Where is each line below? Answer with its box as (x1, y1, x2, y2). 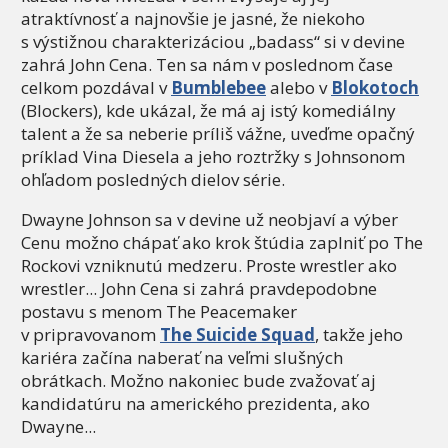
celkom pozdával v (21, 76, 171, 100)
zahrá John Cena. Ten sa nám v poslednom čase (21, 53, 393, 77)
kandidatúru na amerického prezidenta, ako (21, 392, 370, 416)
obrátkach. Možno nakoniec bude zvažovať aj (21, 369, 376, 393)
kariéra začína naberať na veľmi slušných (21, 346, 343, 370)
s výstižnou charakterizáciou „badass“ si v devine (21, 30, 405, 54)
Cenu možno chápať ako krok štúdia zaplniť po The (21, 231, 423, 255)
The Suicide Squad (160, 323, 315, 347)
